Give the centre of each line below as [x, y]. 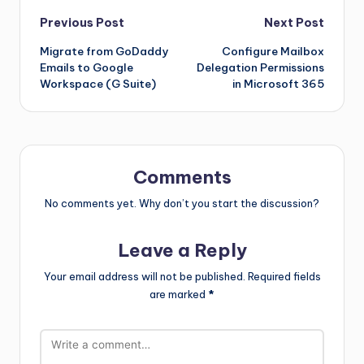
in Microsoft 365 [278, 84]
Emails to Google [87, 68]
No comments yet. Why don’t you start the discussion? [182, 203]
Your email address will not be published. [144, 276]
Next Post [294, 23]
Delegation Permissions [260, 68]
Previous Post [82, 23]
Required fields [284, 276]
